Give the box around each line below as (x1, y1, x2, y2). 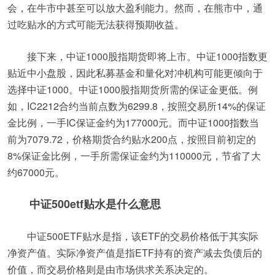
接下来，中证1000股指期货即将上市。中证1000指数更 (27, 49, 268, 63)
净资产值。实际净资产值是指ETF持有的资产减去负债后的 (7, 246, 262, 260)
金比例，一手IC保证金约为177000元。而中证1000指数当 (7, 115, 259, 130)
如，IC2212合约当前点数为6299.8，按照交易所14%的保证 (7, 99, 266, 113)
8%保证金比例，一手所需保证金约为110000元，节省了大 (7, 149, 261, 163)
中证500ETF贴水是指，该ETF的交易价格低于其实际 (27, 229, 258, 243)
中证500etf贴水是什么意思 (29, 196, 161, 212)
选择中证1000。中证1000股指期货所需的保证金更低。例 (7, 82, 258, 96)
